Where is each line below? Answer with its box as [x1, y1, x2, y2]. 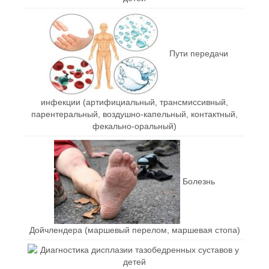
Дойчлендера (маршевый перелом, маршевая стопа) [29, 225, 240, 235]
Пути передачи [169, 48, 228, 58]
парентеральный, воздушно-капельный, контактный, [31, 109, 238, 119]
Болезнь [183, 176, 215, 186]
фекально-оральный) [92, 121, 177, 131]
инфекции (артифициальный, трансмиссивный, [41, 97, 228, 107]
